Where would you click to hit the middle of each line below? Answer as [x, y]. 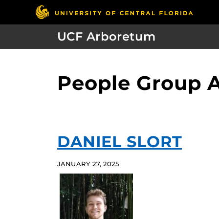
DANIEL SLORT [120, 142]
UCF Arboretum [107, 37]
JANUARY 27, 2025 [88, 164]
